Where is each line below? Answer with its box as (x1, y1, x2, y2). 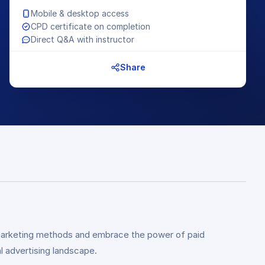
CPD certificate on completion (31, 21, 150, 31)
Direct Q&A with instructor (31, 34, 134, 44)
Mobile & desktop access (31, 8, 129, 18)
